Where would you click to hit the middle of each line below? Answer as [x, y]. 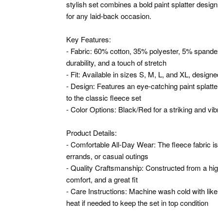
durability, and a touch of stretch [116, 62]
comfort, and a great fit [102, 179]
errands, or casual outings [107, 156]
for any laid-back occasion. [109, 16]
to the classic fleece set [104, 97]
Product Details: [91, 132]
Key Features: [89, 39]
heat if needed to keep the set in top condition [137, 202]
